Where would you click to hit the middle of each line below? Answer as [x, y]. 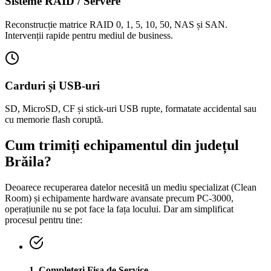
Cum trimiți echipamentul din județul [122, 145]
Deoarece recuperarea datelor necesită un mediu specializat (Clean [131, 188]
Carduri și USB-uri [52, 85]
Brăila [24, 162]
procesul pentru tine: [44, 220]
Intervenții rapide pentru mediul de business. [89, 35]
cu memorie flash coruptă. [54, 120]
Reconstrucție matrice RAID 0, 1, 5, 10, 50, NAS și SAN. [116, 24]
